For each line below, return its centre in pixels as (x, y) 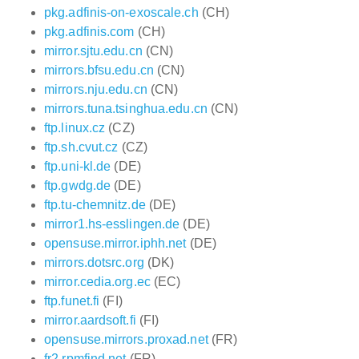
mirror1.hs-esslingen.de (112, 224)
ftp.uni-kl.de (78, 166)
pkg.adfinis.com (89, 32)
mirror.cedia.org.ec (97, 282)
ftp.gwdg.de (78, 186)
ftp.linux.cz (75, 128)
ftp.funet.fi (72, 301)
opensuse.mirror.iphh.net (115, 243)
